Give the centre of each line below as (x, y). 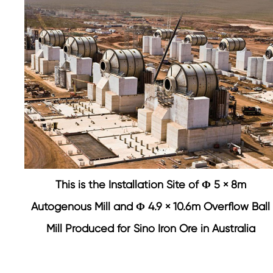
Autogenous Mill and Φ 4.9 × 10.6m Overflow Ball (151, 206)
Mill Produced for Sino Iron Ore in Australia (151, 228)
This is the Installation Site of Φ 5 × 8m (151, 184)
